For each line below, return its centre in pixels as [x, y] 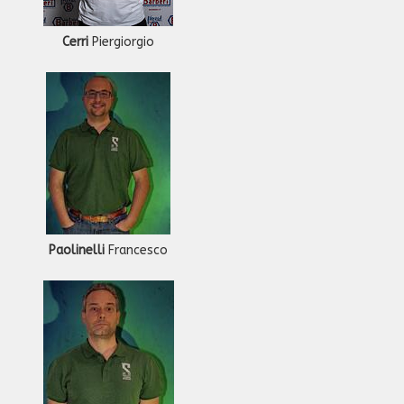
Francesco [136, 250]
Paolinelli [77, 250]
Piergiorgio [121, 42]
